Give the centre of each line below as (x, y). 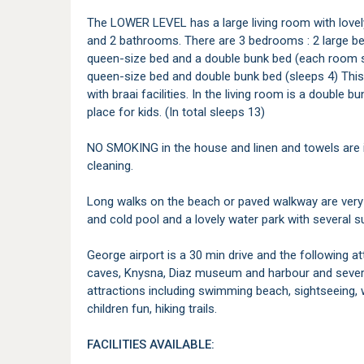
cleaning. (110, 166)
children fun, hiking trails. (152, 309)
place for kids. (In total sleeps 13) (176, 112)
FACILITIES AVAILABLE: (151, 344)
